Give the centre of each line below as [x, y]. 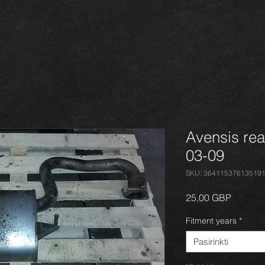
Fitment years [211, 221]
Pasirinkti [211, 242]
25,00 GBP [209, 198]
